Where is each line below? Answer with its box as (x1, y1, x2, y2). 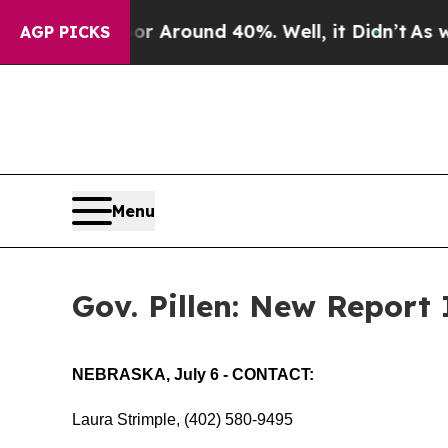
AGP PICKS (20, 22, 110, 42)
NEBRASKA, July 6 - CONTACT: (72, 366, 314, 384)
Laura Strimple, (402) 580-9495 (72, 411, 293, 429)
